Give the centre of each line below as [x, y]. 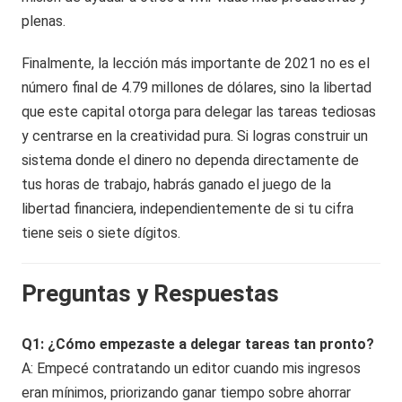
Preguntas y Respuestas [151, 293]
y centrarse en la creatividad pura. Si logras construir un [195, 135]
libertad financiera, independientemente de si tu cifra [188, 208]
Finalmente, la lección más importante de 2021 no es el [196, 63]
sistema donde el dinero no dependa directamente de [191, 160]
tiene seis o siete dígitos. [101, 232]
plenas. [44, 21]
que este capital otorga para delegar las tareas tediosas [199, 111]
